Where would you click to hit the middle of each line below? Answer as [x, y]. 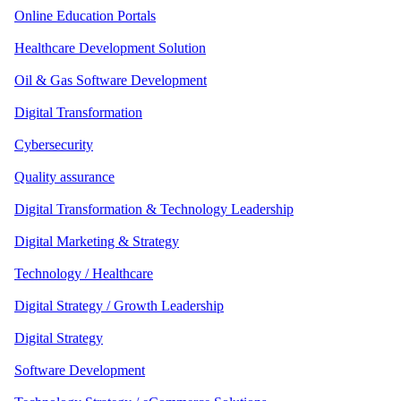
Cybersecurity [54, 144]
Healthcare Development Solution [110, 47]
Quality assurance [64, 176]
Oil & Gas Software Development [111, 80]
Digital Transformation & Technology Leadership [154, 209]
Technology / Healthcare [84, 273]
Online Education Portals [85, 15]
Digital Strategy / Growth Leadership [119, 305]
